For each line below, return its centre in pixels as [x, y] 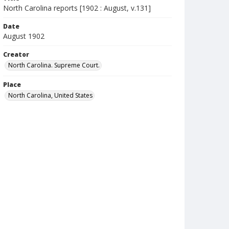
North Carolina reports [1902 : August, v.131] [77, 8]
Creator [16, 54]
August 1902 [24, 36]
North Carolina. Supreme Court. [54, 65]
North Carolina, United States [50, 95]
